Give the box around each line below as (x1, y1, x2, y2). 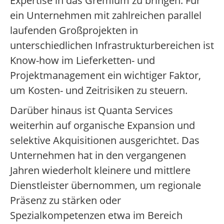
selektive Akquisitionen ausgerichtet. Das (10, 133, 199, 147)
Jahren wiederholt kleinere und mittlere (10, 163, 190, 177)
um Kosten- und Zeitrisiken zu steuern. (10, 83, 187, 97)
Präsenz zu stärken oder (10, 193, 121, 207)
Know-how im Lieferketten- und (10, 53, 155, 67)
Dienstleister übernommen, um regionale (10, 178, 201, 192)
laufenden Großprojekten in (10, 23, 138, 37)
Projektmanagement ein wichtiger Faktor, (10, 68, 201, 82)
